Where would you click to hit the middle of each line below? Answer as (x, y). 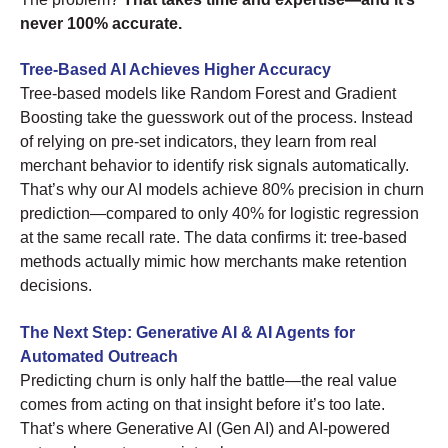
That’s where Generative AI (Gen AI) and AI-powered (205, 428)
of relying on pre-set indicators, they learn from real (198, 142)
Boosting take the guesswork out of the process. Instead (216, 118)
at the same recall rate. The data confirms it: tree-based (213, 238)
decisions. (56, 286)
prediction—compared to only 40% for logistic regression (219, 214)
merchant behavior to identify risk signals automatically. (214, 166)
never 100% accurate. (101, 23)
